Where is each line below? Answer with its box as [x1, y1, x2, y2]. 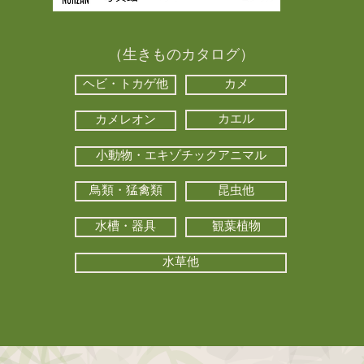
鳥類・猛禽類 [89, 185, 162, 197]
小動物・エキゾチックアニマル [95, 150, 266, 162]
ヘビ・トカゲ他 [83, 79, 169, 91]
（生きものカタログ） [108, 46, 255, 63]
